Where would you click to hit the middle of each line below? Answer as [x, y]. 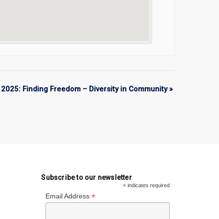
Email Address [68, 196]
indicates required [148, 186]
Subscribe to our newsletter [87, 178]
